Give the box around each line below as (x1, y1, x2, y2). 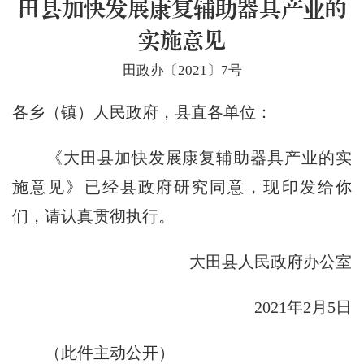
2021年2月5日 (221, 297, 352, 316)
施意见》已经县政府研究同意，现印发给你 (12, 177, 352, 196)
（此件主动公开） (12, 343, 175, 362)
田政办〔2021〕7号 (122, 62, 242, 78)
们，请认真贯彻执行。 (12, 206, 175, 225)
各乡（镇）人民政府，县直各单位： (12, 102, 273, 121)
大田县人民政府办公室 (156, 252, 352, 271)
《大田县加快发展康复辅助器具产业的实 (12, 148, 352, 167)
